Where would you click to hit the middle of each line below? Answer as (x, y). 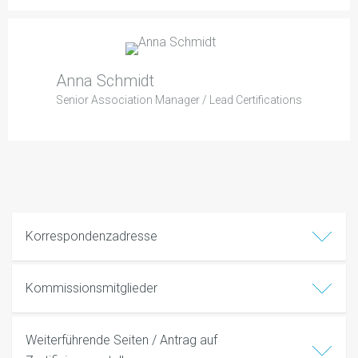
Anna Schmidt (105, 81)
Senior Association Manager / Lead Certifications (179, 100)
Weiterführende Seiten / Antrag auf (121, 340)
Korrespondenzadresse (91, 237)
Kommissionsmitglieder (91, 288)
